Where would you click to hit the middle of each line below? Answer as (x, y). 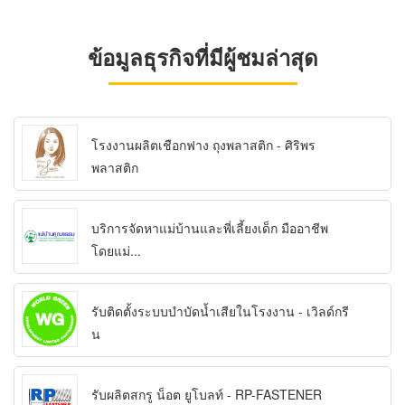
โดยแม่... (116, 251)
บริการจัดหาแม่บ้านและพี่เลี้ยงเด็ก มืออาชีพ (210, 228)
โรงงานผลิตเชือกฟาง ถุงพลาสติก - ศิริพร (203, 145)
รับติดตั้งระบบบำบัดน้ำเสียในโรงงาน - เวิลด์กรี (220, 311)
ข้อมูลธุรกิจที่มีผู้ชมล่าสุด (202, 57)
